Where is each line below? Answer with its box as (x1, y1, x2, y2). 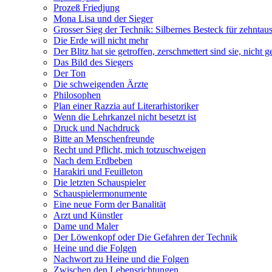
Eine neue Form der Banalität (53, 199, 166, 209)
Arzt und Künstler (53, 210, 123, 220)
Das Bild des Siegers (53, 57, 133, 67)
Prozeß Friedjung (53, 2, 120, 13)
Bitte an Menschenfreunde (53, 134, 154, 144)
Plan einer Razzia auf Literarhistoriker (53, 101, 199, 111)
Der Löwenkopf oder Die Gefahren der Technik (53, 232, 237, 242)
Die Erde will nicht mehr (53, 35, 148, 46)
